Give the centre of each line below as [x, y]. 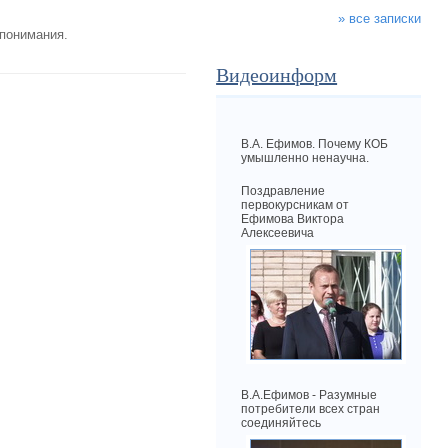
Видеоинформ [277, 75]
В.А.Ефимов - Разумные [309, 395]
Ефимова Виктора [293, 219]
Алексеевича [278, 233]
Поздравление [283, 191]
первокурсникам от [295, 205]
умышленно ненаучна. [305, 158]
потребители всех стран [311, 409]
